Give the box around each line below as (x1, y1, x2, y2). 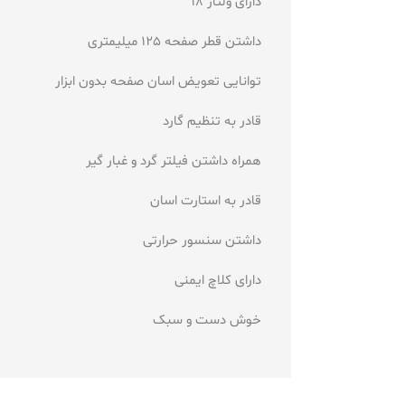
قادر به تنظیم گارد (163, 112, 261, 132)
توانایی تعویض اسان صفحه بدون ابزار (55, 72, 261, 92)
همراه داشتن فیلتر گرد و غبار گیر (86, 152, 261, 172)
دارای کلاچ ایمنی (174, 271, 261, 291)
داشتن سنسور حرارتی (143, 231, 261, 251)
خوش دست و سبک (153, 311, 261, 331)
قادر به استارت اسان (150, 192, 261, 212)
